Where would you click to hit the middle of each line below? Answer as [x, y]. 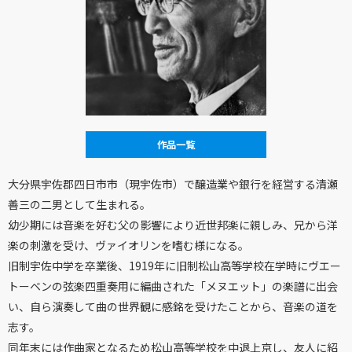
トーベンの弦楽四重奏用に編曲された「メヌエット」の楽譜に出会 [173, 286]
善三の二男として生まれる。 [79, 204]
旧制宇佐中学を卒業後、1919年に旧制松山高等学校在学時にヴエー [174, 266]
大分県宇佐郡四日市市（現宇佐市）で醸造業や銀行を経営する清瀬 [173, 184]
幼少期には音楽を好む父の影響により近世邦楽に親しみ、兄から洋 [173, 225]
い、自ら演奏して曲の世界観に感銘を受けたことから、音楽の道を [173, 306]
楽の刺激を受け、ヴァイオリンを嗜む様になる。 [128, 245]
